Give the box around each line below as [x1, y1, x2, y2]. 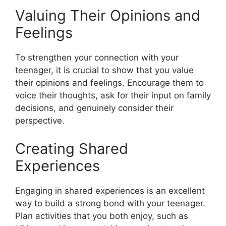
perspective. [15, 116, 65, 126]
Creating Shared [15, 139, 128, 157]
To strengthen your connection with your [15, 52, 179, 63]
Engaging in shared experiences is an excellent [15, 185, 205, 196]
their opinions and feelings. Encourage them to [15, 78, 204, 88]
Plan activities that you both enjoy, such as [15, 210, 188, 221]
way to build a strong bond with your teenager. [15, 198, 205, 208]
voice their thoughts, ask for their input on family [15, 90, 211, 100]
